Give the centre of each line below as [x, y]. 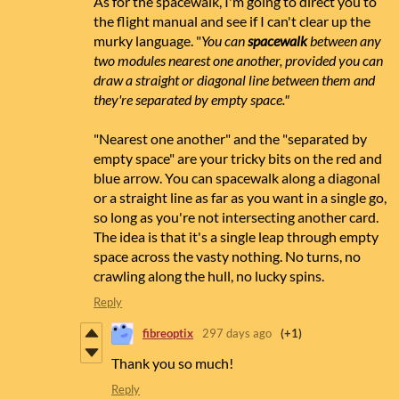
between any [346, 40]
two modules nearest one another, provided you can [238, 60]
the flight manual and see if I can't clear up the [232, 20]
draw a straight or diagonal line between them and [234, 79]
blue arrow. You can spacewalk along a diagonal [237, 177]
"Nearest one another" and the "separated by [230, 138]
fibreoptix [168, 334]
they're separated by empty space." [191, 99]
